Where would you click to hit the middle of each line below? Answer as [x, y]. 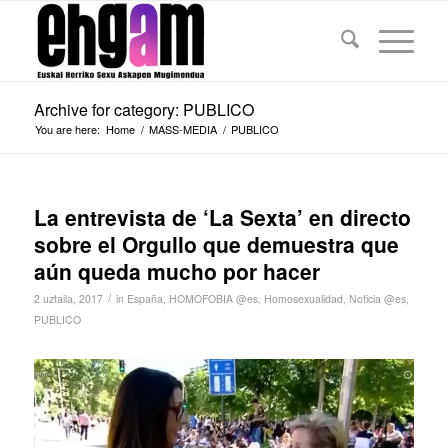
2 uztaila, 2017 [68, 298]
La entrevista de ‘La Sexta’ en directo [222, 217]
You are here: [67, 129]
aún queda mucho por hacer [176, 271]
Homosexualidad [303, 298]
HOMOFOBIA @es [213, 298]
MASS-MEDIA [182, 129]
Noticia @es [377, 298]
